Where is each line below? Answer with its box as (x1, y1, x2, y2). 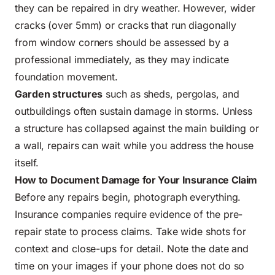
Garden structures (15, 88, 103, 101)
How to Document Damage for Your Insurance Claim (15, 174, 257, 187)
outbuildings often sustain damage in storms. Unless (15, 105, 253, 118)
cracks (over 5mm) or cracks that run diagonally (15, 19, 236, 32)
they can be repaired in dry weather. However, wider (15, 2, 256, 15)
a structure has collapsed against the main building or (15, 122, 259, 135)
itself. (15, 157, 39, 169)
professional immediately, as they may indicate (15, 53, 229, 66)
